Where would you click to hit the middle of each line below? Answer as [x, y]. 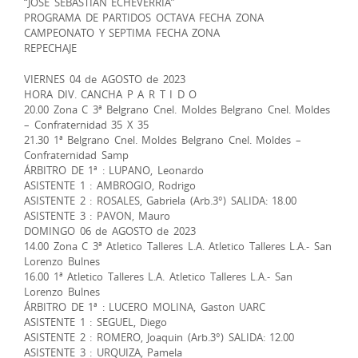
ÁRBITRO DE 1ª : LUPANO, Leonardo [114, 170]
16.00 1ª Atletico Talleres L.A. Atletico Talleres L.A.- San [158, 276]
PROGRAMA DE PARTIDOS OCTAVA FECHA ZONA [144, 17]
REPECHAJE [50, 48]
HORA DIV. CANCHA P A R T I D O [111, 94]
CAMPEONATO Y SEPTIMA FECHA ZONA [122, 32]
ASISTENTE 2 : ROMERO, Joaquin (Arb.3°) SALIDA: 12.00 [159, 337]
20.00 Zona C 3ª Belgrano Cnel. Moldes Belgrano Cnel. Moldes [177, 109]
